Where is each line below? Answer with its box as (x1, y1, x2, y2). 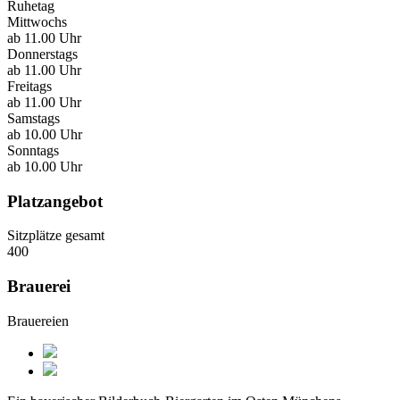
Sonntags (7, 143, 59, 158)
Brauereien (7, 312, 69, 329)
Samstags (7, 111, 60, 126)
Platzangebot (7, 191, 103, 211)
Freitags (7, 79, 52, 94)
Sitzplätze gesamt (7, 228, 104, 244)
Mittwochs (7, 14, 67, 29)
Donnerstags (7, 46, 78, 62)
